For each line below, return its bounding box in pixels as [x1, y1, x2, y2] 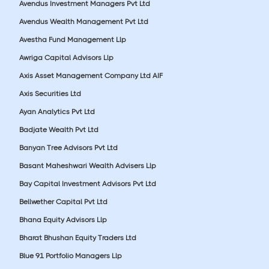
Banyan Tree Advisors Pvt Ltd [19, 143, 118, 152]
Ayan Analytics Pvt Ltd [19, 107, 95, 116]
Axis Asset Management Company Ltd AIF [19, 71, 163, 80]
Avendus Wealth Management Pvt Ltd [19, 17, 148, 26]
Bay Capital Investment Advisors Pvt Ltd [19, 179, 156, 188]
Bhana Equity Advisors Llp [19, 215, 107, 224]
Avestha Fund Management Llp [19, 35, 126, 44]
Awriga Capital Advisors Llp [19, 53, 113, 62]
